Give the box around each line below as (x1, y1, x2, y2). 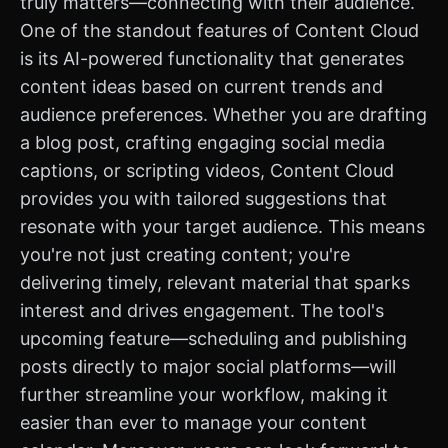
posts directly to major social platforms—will (20, 356, 396, 377)
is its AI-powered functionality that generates (20, 48, 404, 69)
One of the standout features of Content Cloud (20, 20, 419, 41)
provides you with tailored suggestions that (20, 188, 387, 209)
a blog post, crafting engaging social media (20, 132, 385, 153)
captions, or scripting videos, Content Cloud (20, 160, 394, 181)
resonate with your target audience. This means (20, 216, 425, 237)
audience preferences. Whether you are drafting (20, 104, 427, 125)
